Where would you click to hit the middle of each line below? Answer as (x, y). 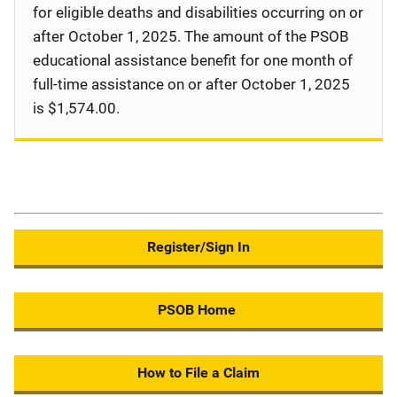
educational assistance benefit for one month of (193, 60)
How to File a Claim (198, 373)
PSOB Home (198, 310)
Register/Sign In (198, 247)
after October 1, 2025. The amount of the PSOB (191, 36)
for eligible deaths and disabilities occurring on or (198, 12)
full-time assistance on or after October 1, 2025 (191, 84)
